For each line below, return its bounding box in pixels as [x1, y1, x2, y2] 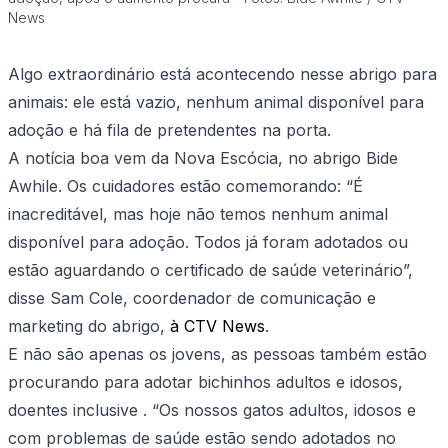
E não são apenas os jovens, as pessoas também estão [8, 344, 427, 365]
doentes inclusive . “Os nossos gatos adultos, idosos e [8, 400, 416, 421]
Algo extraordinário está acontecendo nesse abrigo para [8, 64, 437, 85]
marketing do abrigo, [8, 316, 170, 337]
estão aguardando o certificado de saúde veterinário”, [8, 260, 413, 281]
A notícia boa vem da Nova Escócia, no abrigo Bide [8, 148, 398, 169]
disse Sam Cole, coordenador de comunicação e [8, 288, 376, 309]
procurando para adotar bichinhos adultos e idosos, [8, 372, 403, 393]
